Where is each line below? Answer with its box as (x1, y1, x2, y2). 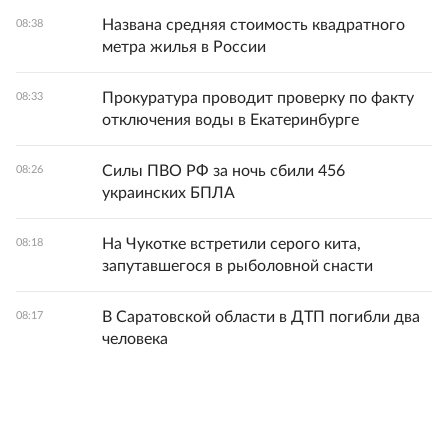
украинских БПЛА (102, 185, 235, 202)
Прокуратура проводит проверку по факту (102, 90, 414, 107)
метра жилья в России (102, 39, 266, 56)
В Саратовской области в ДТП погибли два (102, 309, 420, 326)
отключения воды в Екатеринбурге (102, 112, 359, 129)
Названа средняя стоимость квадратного (102, 17, 405, 34)
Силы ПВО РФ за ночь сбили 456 (102, 163, 345, 180)
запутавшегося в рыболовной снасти (102, 258, 373, 275)
